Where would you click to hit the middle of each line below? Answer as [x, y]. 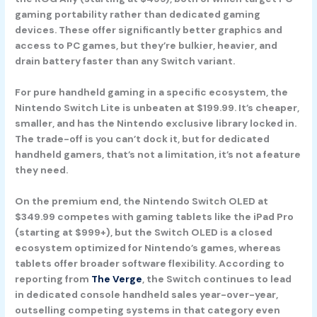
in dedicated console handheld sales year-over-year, [147, 294]
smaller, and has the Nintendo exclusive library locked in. [156, 123]
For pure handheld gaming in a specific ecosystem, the [152, 92]
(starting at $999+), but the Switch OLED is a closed [144, 232]
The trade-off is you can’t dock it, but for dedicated [143, 138]
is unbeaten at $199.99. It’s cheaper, [210, 107]
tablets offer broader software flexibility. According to [150, 263]
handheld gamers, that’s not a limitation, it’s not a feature [158, 154]
